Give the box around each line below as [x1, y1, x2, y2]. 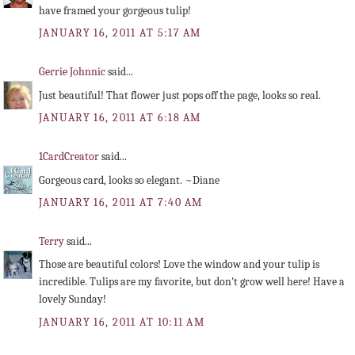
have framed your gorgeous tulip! [39, 3, 191, 17]
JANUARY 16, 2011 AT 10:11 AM [39, 315, 205, 329]
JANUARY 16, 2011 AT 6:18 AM [39, 110, 201, 124]
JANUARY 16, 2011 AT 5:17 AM [39, 25, 201, 40]
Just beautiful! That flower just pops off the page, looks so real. [39, 88, 321, 102]
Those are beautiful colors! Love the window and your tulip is [39, 258, 319, 272]
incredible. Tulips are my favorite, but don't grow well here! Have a [39, 275, 345, 289]
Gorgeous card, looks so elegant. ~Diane [39, 173, 219, 187]
